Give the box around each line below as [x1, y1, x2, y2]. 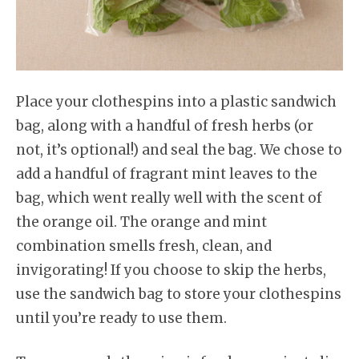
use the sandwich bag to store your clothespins [16, 284, 341, 303]
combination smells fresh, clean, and [16, 236, 272, 255]
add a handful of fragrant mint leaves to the [16, 164, 317, 183]
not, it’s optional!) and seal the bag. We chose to [16, 140, 342, 159]
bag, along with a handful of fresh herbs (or [16, 116, 313, 135]
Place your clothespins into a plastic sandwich [16, 92, 337, 111]
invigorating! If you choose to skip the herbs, [16, 260, 326, 279]
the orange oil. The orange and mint [16, 212, 267, 231]
